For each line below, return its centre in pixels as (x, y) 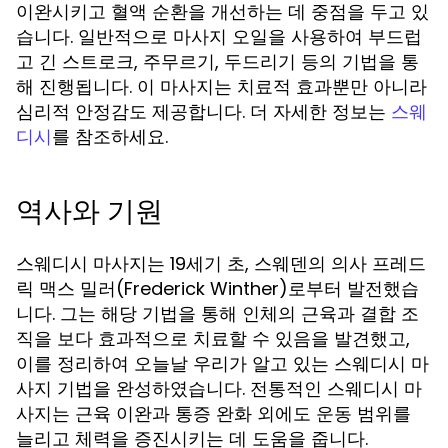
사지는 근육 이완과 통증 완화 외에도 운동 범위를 (213, 413)
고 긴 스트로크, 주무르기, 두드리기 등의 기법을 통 (217, 61)
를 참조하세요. (110, 136)
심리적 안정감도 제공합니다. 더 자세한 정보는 (203, 111)
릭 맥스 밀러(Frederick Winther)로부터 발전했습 (217, 288)
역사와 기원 (89, 211)
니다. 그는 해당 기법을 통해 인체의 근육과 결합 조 (217, 313)
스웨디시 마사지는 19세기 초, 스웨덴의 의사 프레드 (221, 263)
